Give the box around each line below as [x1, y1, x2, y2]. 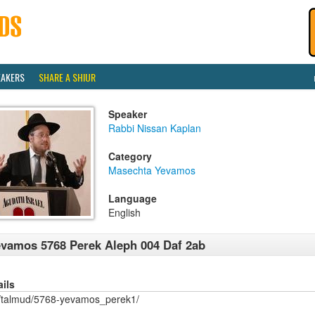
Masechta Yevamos [108, 163, 195, 177]
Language [108, 191, 157, 205]
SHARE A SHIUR [39, 70, 96, 84]
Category [108, 149, 152, 163]
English [108, 205, 141, 219]
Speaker [108, 107, 147, 121]
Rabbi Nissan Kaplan [108, 121, 201, 135]
